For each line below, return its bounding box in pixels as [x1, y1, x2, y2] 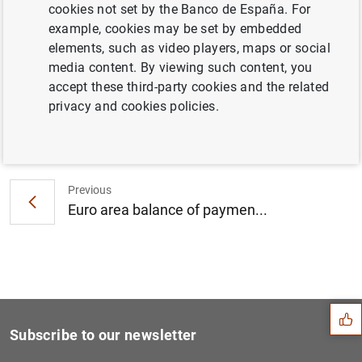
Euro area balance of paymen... [68, 200, 267, 218]
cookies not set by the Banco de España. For [48, 2, 311, 17]
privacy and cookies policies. [48, 99, 220, 114]
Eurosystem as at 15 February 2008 [74, 32, 280, 48]
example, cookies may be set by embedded [48, 21, 302, 36]
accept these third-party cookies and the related [48, 79, 330, 95]
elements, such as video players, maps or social [48, 40, 330, 56]
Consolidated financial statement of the [74, 13, 303, 29]
